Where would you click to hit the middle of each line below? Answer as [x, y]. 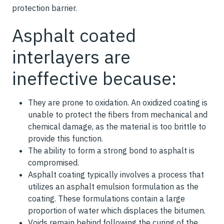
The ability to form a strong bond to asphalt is [111, 150]
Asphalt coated [74, 35]
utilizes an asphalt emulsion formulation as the [113, 186]
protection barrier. [44, 8]
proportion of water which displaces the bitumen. [117, 210]
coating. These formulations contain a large [106, 198]
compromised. [53, 162]
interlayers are [71, 57]
